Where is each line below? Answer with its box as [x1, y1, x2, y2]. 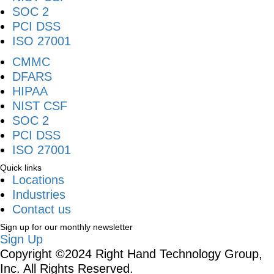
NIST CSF [12, 98, 67, 113]
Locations [12, 172, 64, 187]
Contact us [12, 202, 71, 216]
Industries [12, 187, 65, 201]
